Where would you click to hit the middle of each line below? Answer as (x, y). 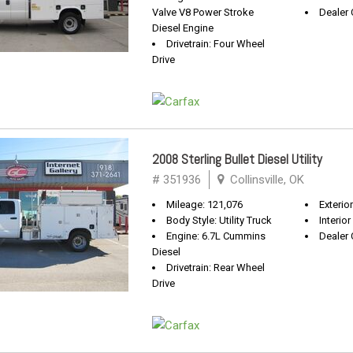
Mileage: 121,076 (204, 204)
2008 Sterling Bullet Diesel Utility (237, 159)
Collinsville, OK (266, 180)
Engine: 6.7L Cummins (216, 236)
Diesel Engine (183, 28)
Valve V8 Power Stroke (203, 12)
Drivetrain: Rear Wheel (216, 268)
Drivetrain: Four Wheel (216, 44)
